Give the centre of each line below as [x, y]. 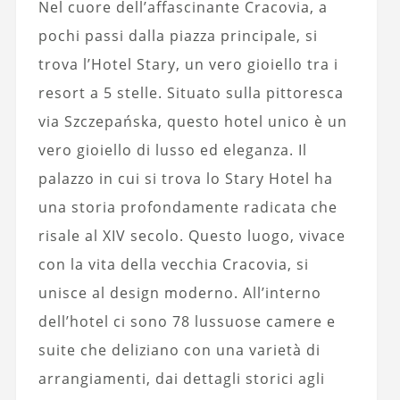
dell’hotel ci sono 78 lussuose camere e [187, 321]
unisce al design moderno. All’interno [179, 292]
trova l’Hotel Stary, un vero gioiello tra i [188, 64]
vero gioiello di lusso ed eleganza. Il [172, 150]
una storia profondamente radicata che [187, 207]
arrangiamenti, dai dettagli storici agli [181, 378]
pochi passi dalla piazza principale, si [178, 35]
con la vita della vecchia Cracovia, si [173, 264]
